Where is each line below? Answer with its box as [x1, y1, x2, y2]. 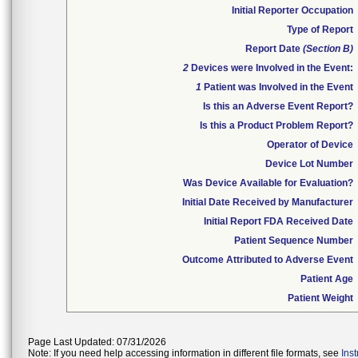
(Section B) [303, 43, 353, 54]
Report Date [245, 43, 303, 54]
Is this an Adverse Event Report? [203, 101, 353, 112]
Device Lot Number [265, 158, 353, 169]
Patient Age [300, 273, 353, 284]
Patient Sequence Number [234, 235, 353, 246]
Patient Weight [288, 292, 353, 304]
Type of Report [287, 24, 353, 35]
